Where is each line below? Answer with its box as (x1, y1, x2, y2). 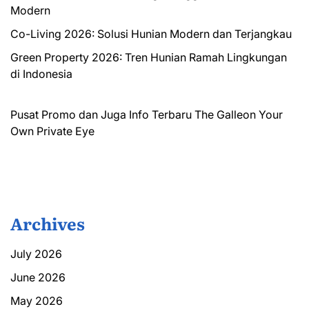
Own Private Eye (10, 123, 94, 138)
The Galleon (195, 107, 256, 121)
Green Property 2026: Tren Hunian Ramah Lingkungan (10, 50, 287, 64)
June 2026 (10, 270, 66, 284)
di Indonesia (10, 66, 72, 81)
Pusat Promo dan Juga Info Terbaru (10, 107, 192, 121)
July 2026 (10, 246, 62, 261)
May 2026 (10, 293, 63, 308)
